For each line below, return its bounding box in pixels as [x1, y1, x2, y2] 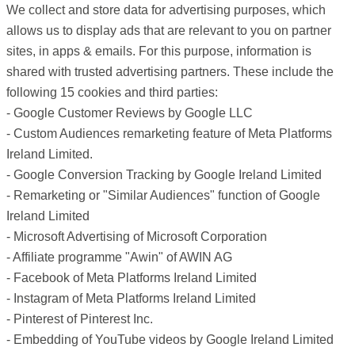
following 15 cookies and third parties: [6, 86, 218, 99]
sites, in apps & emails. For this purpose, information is [6, 44, 311, 58]
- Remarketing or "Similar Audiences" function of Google [6, 189, 320, 202]
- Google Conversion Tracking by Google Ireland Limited [6, 168, 322, 181]
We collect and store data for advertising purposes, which [6, 3, 326, 17]
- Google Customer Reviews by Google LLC [6, 106, 253, 120]
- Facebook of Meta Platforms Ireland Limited [6, 271, 257, 284]
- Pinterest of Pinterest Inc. [6, 312, 153, 326]
